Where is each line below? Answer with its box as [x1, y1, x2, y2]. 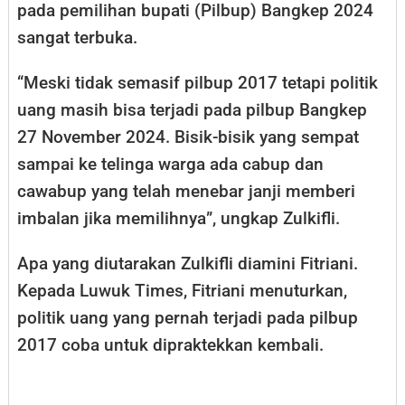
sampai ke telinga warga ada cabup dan [17, 154, 324, 175]
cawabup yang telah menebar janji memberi [17, 181, 355, 202]
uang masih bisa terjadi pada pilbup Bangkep [17, 99, 367, 121]
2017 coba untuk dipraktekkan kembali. [17, 334, 324, 356]
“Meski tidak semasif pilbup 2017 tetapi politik [17, 72, 378, 94]
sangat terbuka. [17, 27, 137, 49]
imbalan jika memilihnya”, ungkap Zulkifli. [17, 208, 340, 230]
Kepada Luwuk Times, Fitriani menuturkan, [17, 280, 347, 302]
